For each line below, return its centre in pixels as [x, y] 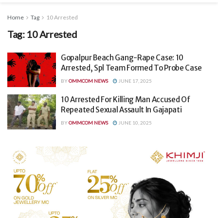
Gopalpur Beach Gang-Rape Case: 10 [122, 57]
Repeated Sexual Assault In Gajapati [121, 110]
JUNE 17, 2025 [135, 81]
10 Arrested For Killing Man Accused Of [126, 100]
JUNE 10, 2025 [135, 123]
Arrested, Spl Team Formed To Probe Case [131, 68]
